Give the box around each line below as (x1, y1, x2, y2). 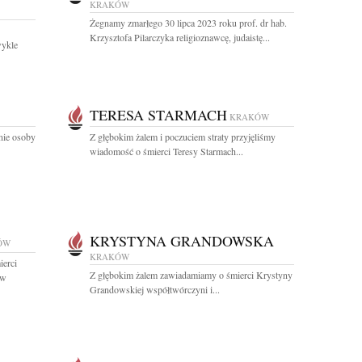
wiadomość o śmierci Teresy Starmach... (90, 145, 243, 158)
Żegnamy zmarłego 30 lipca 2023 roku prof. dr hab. (90, 16, 287, 29)
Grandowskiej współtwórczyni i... (90, 283, 220, 296)
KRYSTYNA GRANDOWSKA (90, 231, 274, 250)
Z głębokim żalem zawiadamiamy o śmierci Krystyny (90, 268, 293, 281)
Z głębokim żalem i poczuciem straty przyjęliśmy (90, 130, 276, 143)
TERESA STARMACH (90, 105, 227, 124)
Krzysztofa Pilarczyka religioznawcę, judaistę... (90, 31, 270, 44)
